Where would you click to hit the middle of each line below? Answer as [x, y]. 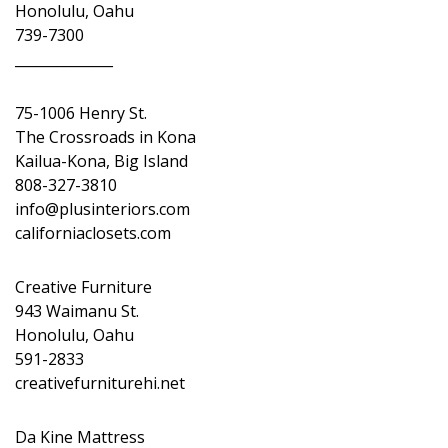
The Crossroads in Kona [105, 137]
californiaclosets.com [93, 233]
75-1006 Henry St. [81, 113]
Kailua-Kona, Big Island [101, 161]
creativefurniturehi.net [100, 383]
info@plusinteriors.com [102, 209]
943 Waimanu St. [77, 311]
